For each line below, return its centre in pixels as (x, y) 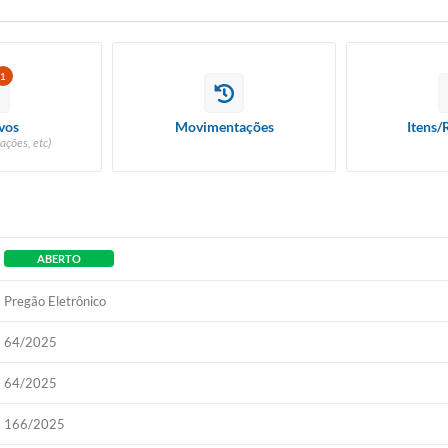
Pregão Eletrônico (55, 301)
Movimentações (224, 126)
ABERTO (59, 258)
